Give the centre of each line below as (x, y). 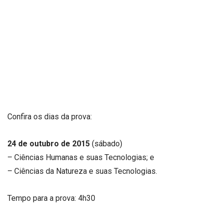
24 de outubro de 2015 (49, 143)
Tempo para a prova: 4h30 (51, 198)
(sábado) (106, 143)
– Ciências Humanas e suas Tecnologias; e (81, 157)
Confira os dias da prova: (50, 116)
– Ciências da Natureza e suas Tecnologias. (82, 171)
